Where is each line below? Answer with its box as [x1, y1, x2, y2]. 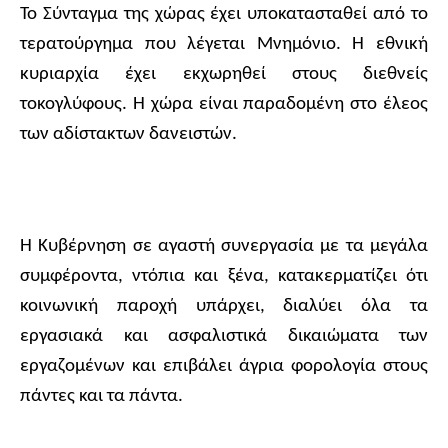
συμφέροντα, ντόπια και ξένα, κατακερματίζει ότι [20, 267, 428, 287]
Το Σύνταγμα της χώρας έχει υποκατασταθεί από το [20, 5, 428, 25]
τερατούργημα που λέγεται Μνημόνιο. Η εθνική [20, 35, 428, 55]
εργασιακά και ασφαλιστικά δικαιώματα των [20, 327, 428, 347]
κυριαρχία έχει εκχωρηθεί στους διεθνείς [20, 65, 428, 85]
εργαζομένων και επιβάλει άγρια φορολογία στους [20, 357, 428, 377]
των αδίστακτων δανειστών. [20, 125, 237, 145]
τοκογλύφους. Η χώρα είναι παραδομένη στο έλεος [20, 95, 428, 115]
